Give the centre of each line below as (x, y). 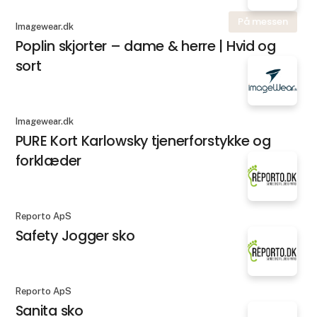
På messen (263, 22)
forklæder (48, 160)
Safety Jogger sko (75, 236)
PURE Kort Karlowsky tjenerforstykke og (143, 140)
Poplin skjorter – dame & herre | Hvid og (145, 46)
